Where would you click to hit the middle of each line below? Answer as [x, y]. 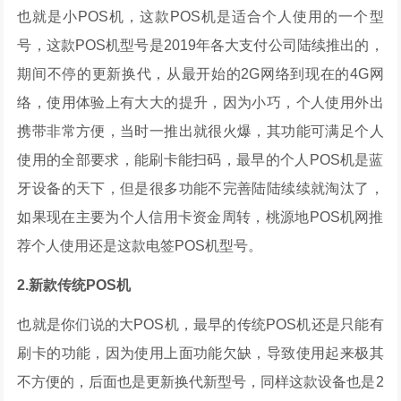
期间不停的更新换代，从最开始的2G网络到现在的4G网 [200, 74]
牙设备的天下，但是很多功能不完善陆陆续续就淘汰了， [200, 188]
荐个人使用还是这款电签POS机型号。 [140, 246]
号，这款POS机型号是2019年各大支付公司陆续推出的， [200, 45]
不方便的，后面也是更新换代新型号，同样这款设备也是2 [200, 382]
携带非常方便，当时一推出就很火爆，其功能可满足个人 [200, 131]
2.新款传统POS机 [74, 285]
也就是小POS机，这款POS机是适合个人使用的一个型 [200, 17]
